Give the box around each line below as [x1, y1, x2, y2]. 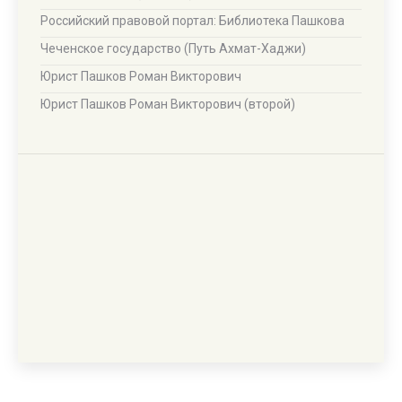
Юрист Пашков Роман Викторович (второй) [40, 97, 295, 111]
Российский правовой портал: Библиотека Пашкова [40, 13, 345, 28]
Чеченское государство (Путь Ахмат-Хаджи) [40, 41, 306, 56]
